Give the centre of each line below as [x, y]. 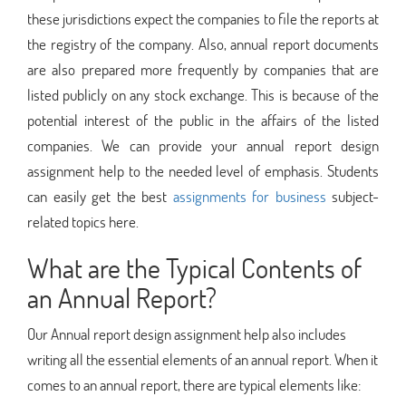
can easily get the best [100, 196]
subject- [352, 196]
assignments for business [249, 196]
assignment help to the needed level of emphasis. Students [203, 170]
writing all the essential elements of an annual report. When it [203, 359]
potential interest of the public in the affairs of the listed [203, 120]
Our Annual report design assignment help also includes [187, 333]
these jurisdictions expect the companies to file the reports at [203, 18]
